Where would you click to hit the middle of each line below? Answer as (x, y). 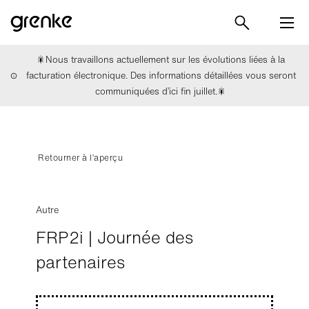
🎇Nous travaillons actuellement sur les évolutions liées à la (161, 60)
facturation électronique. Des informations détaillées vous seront (161, 76)
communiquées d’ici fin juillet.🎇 (161, 91)
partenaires (81, 262)
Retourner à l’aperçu (80, 158)
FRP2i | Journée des (115, 237)
